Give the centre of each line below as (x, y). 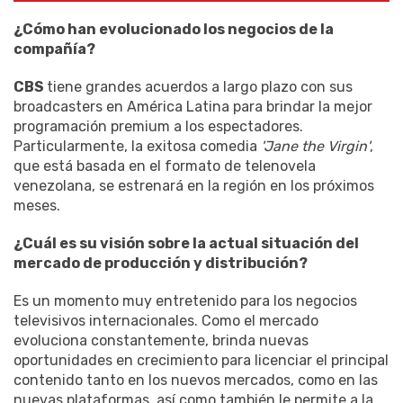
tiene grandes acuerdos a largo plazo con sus (200, 87)
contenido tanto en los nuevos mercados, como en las (196, 381)
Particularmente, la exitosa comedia (137, 147)
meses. (37, 206)
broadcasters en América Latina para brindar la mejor (193, 107)
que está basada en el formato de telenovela (165, 166)
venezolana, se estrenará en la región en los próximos (194, 186)
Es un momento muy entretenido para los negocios (185, 301)
